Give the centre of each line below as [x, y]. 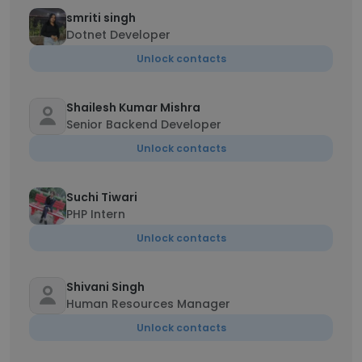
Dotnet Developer [118, 35]
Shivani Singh [105, 287]
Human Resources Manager [148, 304]
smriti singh [101, 18]
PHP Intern [96, 214]
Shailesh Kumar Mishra [133, 107]
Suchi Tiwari [102, 197]
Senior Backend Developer [144, 124]
